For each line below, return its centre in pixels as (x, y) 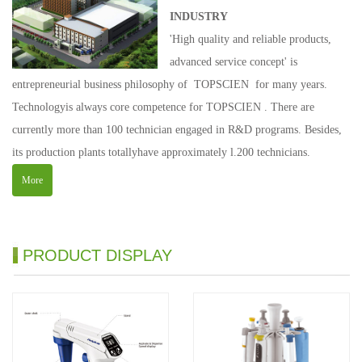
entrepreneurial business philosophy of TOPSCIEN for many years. (170, 84)
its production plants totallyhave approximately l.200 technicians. (164, 152)
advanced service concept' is (234, 62)
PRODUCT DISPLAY (97, 255)
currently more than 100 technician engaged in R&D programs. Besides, (177, 130)
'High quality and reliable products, (250, 39)
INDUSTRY (199, 17)
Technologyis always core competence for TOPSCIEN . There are (163, 107)
